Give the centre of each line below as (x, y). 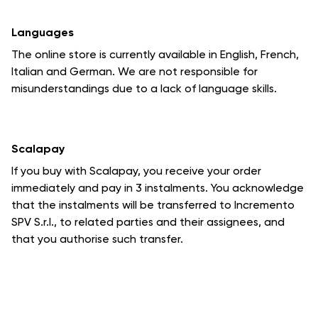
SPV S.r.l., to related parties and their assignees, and (148, 222)
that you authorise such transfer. (97, 239)
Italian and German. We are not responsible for (135, 71)
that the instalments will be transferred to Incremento (153, 205)
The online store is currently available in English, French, (155, 54)
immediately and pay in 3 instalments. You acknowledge (158, 188)
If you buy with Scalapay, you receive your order (136, 171)
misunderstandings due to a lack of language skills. (144, 88)
